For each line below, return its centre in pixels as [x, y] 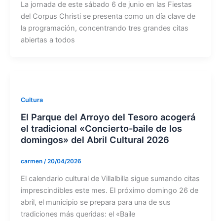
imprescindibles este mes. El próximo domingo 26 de [109, 190]
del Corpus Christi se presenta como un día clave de [108, 17]
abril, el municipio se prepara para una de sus [95, 202]
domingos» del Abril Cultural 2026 [95, 139]
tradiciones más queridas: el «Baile [78, 214]
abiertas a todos [48, 40]
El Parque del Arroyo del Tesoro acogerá [108, 117]
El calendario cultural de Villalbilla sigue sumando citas [110, 178]
